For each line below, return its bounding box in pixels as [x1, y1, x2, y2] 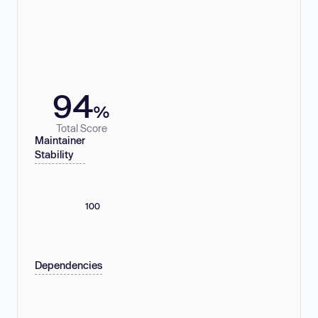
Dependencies [35, 259, 102, 272]
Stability [35, 148, 74, 161]
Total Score [55, 121, 107, 134]
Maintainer [35, 134, 85, 147]
